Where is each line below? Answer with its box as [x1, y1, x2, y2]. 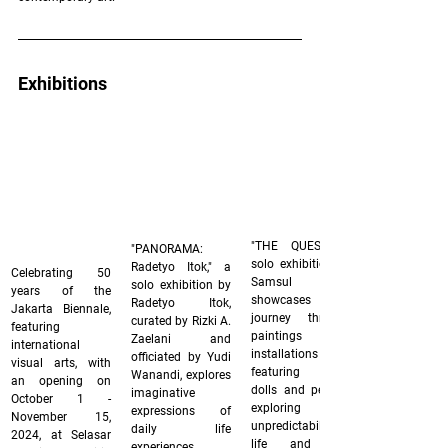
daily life [131, 421, 231, 436]
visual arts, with [11, 355, 111, 370]
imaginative [131, 385, 195, 400]
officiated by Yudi [131, 349, 231, 364]
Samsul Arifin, [251, 275, 351, 290]
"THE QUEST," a [251, 239, 351, 254]
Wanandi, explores [131, 367, 231, 382]
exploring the [251, 401, 351, 416]
